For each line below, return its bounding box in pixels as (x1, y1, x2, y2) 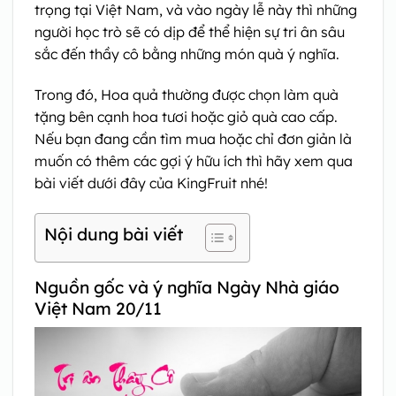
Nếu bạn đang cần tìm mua (34, 129, 216, 148)
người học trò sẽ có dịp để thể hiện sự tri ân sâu (34, 23, 345, 41)
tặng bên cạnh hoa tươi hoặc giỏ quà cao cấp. (34, 107, 338, 126)
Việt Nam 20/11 (34, 297, 162, 319)
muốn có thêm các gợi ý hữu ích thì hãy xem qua (34, 151, 353, 170)
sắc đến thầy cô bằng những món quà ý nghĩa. (34, 45, 339, 63)
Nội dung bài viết (44, 223, 183, 245)
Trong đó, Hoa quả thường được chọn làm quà (34, 85, 339, 103)
